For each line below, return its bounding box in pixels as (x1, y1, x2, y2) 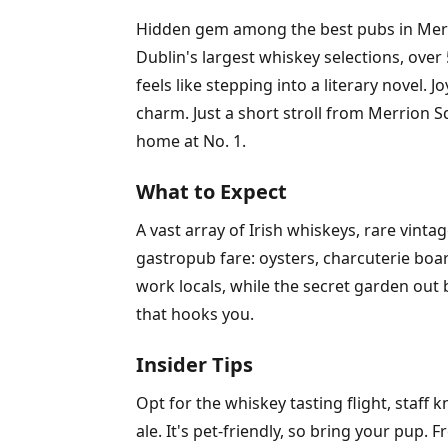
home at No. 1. (136, 130, 246, 152)
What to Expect (136, 178, 287, 205)
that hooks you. (136, 303, 254, 325)
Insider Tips (136, 351, 253, 378)
